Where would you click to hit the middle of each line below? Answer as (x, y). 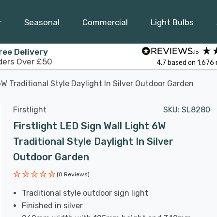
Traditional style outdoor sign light (85, 193)
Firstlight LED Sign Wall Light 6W (89, 126)
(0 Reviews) (73, 174)
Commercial (105, 22)
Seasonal (42, 22)
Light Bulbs (172, 22)
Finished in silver (53, 206)
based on (182, 62)
